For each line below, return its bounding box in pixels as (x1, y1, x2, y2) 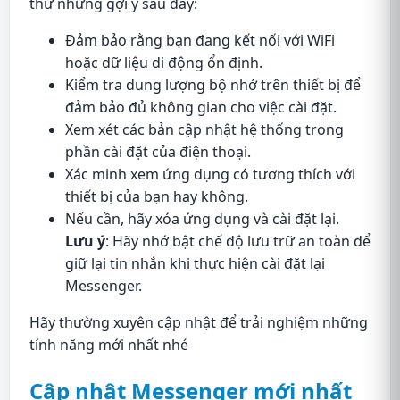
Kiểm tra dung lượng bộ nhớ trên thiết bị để (65, 74, 361, 95)
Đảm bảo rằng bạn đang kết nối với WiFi (65, 29, 335, 50)
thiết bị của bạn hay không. (65, 186, 248, 206)
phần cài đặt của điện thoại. (65, 141, 251, 162)
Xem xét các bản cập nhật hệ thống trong (65, 119, 344, 139)
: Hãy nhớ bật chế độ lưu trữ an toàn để (105, 230, 371, 251)
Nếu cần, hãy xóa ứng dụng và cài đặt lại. (65, 208, 339, 229)
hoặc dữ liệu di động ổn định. (65, 52, 262, 72)
